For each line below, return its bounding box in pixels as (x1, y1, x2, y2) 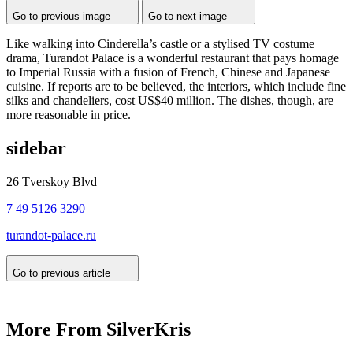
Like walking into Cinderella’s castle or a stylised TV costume (6, 36, 314, 50)
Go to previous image (13, 9, 110, 22)
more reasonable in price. (6, 107, 131, 121)
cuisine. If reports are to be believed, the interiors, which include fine (6, 79, 346, 93)
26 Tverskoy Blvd (6, 174, 97, 188)
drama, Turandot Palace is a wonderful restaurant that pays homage (6, 50, 339, 65)
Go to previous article (13, 266, 110, 279)
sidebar (6, 137, 66, 158)
